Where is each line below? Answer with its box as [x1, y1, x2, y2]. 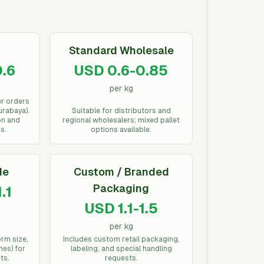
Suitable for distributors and [71, 107, 171, 115]
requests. [104, 254, 138, 262]
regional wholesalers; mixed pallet [62, 116, 180, 124]
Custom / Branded [73, 166, 169, 178]
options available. [91, 126, 151, 134]
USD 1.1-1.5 [84, 200, 158, 216]
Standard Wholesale [68, 44, 174, 57]
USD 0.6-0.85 [74, 62, 168, 78]
